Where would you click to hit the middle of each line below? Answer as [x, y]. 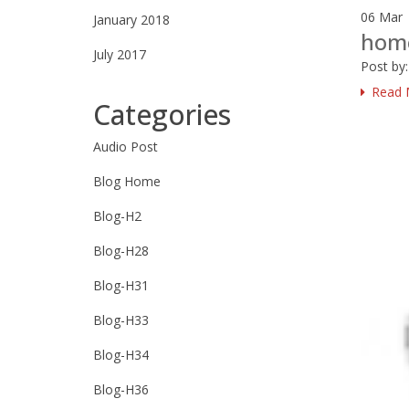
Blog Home [127, 181]
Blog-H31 [121, 285]
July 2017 [120, 54]
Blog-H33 [121, 320]
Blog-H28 [121, 251]
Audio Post [126, 147]
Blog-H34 [121, 355]
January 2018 [131, 20]
